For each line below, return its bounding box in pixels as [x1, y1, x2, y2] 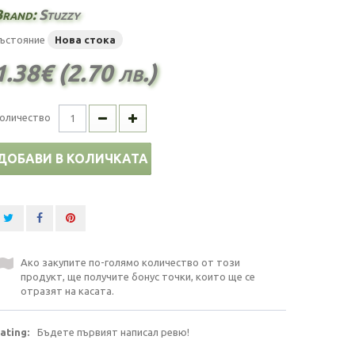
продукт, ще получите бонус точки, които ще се [21, 270, 255, 282]
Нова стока [55, 33, 116, 45]
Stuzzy [39, 6, 80, 22]
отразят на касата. [21, 284, 114, 296]
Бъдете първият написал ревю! [37, 326, 189, 338]
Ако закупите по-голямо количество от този [21, 256, 240, 268]
